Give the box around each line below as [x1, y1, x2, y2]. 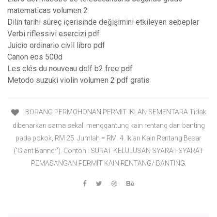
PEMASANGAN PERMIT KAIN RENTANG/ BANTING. [31, 159, 186, 167]
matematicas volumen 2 [7, 6, 88, 15]
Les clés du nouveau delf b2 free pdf [7, 64, 133, 74]
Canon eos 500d [7, 52, 62, 62]
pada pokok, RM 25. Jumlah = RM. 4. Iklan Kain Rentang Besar [15, 134, 201, 142]
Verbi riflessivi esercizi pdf [7, 29, 100, 39]
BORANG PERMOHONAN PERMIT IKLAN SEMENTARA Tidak [23, 108, 206, 116]
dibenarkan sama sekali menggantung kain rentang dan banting [12, 121, 205, 129]
